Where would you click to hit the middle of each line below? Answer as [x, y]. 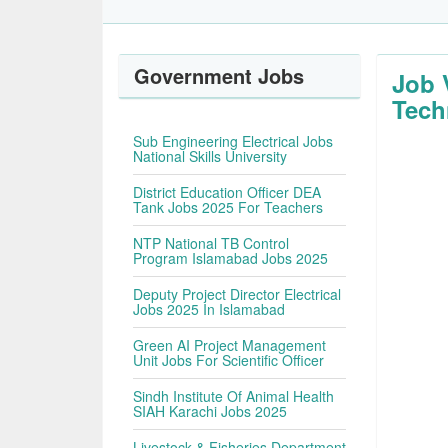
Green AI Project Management [230, 345]
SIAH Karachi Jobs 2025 [210, 411]
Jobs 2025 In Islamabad [209, 309]
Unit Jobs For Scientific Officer [229, 360]
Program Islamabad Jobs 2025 [231, 258]
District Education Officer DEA [227, 192]
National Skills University [210, 156]
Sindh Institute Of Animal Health [234, 396]
